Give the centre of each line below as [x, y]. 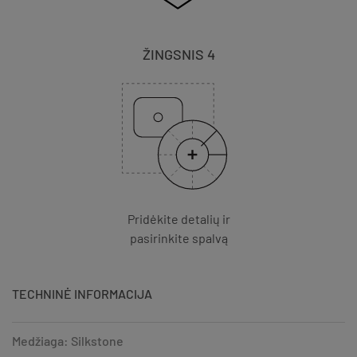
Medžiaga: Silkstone [68, 340]
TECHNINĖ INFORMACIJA [82, 293]
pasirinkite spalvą [178, 237]
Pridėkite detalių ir [178, 218]
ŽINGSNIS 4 [178, 54]
